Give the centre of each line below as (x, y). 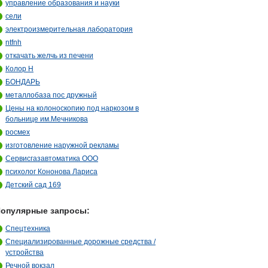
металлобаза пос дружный (51, 95)
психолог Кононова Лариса (51, 172)
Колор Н (19, 69)
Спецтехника (28, 229)
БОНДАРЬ (23, 82)
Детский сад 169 (33, 185)
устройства (25, 252)
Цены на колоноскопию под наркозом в (72, 108)
